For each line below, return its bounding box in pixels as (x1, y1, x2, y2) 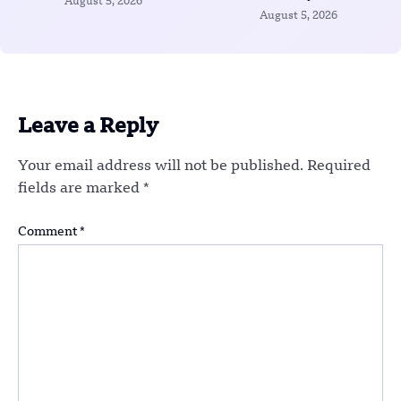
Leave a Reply (18, 116, 158, 138)
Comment (18, 226, 80, 239)
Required (307, 158, 371, 174)
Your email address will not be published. (18, 158, 303, 174)
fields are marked (18, 181, 143, 196)
